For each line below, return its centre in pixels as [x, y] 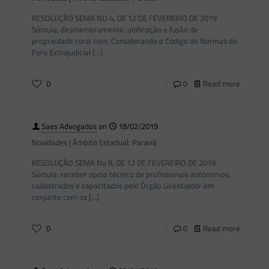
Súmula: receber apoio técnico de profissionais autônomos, [131, 174]
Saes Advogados [69, 126]
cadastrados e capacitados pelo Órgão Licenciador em [123, 186]
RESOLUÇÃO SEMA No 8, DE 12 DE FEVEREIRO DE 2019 [124, 163]
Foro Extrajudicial [61, 52]
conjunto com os [59, 197]
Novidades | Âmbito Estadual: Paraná [94, 142]
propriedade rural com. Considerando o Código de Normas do [134, 41]
